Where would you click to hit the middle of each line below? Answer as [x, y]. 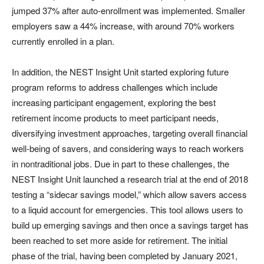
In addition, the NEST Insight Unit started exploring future [120, 72]
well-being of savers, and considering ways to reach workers [128, 148]
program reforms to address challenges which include [115, 87]
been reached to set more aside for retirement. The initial [120, 240]
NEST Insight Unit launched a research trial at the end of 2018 [130, 179]
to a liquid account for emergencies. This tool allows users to [127, 209]
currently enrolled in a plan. [63, 41]
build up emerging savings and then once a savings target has [130, 225]
